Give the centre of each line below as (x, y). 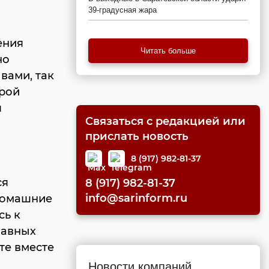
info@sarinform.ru (136, 198)
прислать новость (137, 136)
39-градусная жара (122, 10)
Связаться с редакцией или (165, 121)
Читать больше (168, 51)
